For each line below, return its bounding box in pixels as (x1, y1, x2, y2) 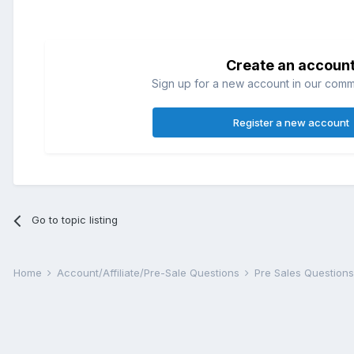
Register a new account (232, 116, 349, 130)
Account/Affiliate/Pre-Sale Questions (57, 266, 243, 280)
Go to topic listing (32, 213, 119, 227)
